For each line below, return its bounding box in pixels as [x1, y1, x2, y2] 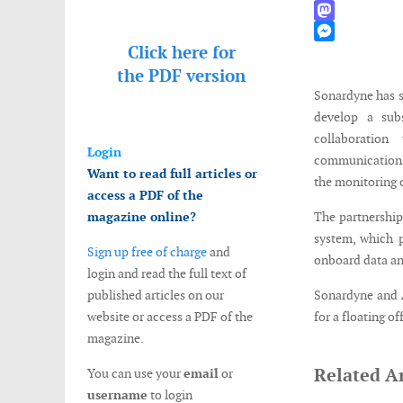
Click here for [127, 41, 236, 64]
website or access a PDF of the [87, 309, 253, 325]
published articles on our [87, 287, 224, 303]
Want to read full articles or [87, 166, 257, 182]
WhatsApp [313, 2, 372, 18]
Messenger [313, 43, 372, 59]
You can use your [87, 365, 184, 381]
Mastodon [313, 22, 370, 39]
